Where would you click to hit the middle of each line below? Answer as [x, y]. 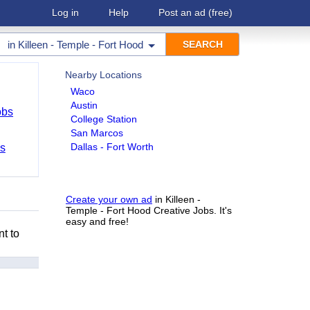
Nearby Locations [103, 75]
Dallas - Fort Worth [112, 147]
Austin [84, 105]
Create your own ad [109, 199]
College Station [104, 119]
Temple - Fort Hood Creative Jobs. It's [149, 210]
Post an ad [182, 12]
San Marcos [97, 133]
